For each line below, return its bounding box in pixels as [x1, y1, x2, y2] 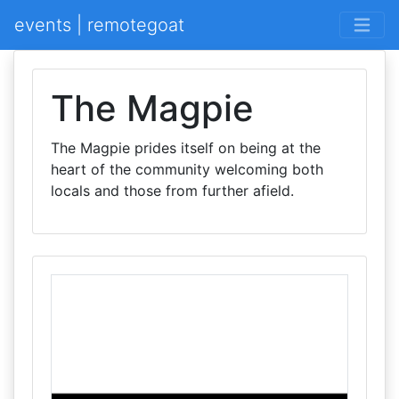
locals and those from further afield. [51, 182, 294, 199]
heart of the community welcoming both [51, 160, 323, 178]
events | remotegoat [14, 14, 184, 36]
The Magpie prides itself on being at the [51, 139, 321, 157]
